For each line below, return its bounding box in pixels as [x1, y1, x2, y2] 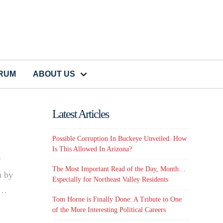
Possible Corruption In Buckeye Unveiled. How [52, 134, 187, 142]
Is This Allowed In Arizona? [52, 145, 132, 153]
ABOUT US [33, 70, 75, 79]
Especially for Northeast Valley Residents [52, 176, 169, 184]
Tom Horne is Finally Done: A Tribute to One [52, 196, 182, 204]
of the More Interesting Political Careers [52, 206, 166, 214]
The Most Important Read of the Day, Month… [52, 165, 186, 173]
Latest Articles [52, 108, 109, 121]
